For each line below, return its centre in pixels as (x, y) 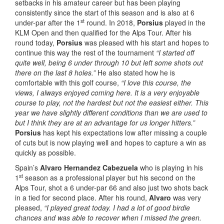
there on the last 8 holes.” (55, 72)
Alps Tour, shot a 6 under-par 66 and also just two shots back (111, 187)
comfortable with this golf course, (68, 82)
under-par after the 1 (48, 22)
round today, (36, 42)
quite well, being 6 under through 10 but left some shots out (109, 62)
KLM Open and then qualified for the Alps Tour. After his (103, 32)
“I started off (175, 52)
